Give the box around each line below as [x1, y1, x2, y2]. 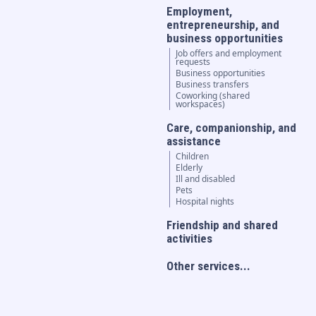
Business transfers [176, 78, 250, 91]
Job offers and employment [176, 47, 282, 60]
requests [176, 56, 211, 68]
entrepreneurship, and [166, 18, 280, 32]
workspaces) [176, 98, 226, 111]
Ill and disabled [176, 173, 236, 186]
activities [166, 231, 213, 246]
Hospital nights [176, 195, 235, 208]
